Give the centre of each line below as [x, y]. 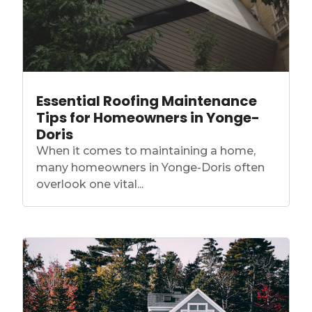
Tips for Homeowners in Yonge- [148, 118]
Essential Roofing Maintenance [147, 101]
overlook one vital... [90, 185]
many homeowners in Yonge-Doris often [151, 168]
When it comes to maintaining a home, [146, 151]
